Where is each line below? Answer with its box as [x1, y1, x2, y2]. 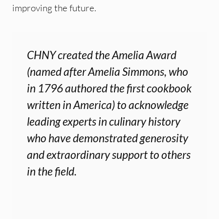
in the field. [27, 164, 77, 178]
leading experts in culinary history [27, 114, 180, 128]
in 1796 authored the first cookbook [27, 81, 192, 95]
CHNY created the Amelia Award [27, 47, 176, 62]
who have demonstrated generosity [27, 131, 188, 145]
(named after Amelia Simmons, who [27, 64, 188, 78]
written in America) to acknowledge [27, 97, 189, 111]
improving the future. [12, 1, 96, 14]
